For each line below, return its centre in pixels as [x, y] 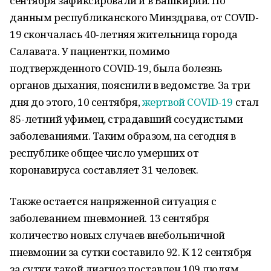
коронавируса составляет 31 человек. [104, 170]
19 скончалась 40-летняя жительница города [124, 34]
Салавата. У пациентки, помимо [90, 51]
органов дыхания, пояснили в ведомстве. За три [130, 85]
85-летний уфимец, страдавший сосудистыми [126, 119]
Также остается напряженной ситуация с [113, 201]
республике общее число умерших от [104, 153]
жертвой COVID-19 [187, 102]
